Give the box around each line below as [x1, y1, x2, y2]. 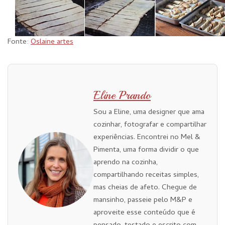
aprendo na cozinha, [93, 157, 158, 169]
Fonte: [8, 36, 31, 49]
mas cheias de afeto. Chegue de [93, 182, 197, 194]
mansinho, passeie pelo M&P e [93, 194, 192, 207]
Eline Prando [93, 88, 151, 103]
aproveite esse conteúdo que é [93, 207, 195, 219]
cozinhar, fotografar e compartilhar [93, 119, 206, 132]
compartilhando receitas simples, [93, 169, 199, 182]
